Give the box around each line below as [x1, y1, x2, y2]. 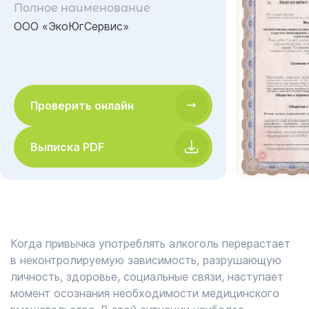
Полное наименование [14, 1, 150, 14]
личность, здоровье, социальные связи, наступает [10, 270, 283, 283]
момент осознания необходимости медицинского [10, 286, 279, 300]
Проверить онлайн [30, 99, 134, 112]
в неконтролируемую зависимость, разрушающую [10, 253, 281, 267]
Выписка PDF [30, 140, 104, 154]
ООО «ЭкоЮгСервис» [14, 19, 129, 33]
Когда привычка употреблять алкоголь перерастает [10, 237, 290, 250]
